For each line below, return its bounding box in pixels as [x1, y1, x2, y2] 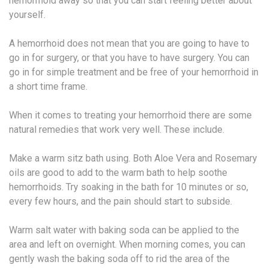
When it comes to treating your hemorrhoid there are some [9, 109, 252, 121]
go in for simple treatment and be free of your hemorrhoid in [9, 66, 258, 78]
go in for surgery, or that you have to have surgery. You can [9, 51, 249, 63]
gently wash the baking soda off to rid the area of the [9, 252, 230, 264]
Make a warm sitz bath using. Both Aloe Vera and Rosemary [9, 152, 257, 164]
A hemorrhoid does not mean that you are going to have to [9, 37, 249, 49]
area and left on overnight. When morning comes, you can [9, 238, 245, 250]
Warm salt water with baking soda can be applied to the [9, 224, 239, 236]
